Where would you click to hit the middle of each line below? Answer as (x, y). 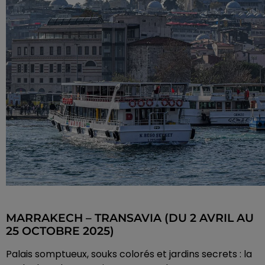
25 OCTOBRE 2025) (60, 231)
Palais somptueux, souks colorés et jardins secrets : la (129, 254)
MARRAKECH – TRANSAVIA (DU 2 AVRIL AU (130, 218)
